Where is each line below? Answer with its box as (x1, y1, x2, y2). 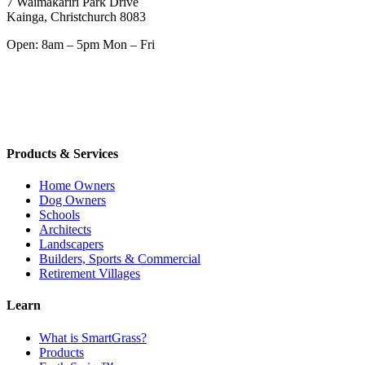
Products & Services (7, 146, 118, 161)
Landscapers (39, 236, 103, 251)
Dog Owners (39, 192, 106, 207)
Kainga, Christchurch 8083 (7, 10, 146, 24)
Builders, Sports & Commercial (39, 251, 200, 266)
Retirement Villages (39, 266, 140, 280)
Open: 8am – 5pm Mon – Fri (7, 37, 155, 52)
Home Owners (39, 178, 115, 192)
